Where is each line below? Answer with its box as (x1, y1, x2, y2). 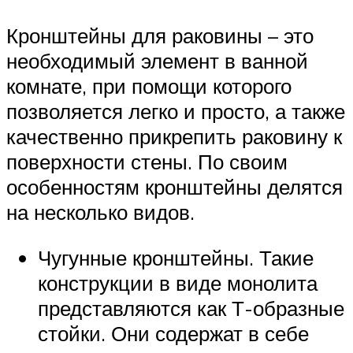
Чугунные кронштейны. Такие (38, 244, 314, 270)
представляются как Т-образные (38, 295, 344, 321)
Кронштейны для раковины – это (6, 22, 314, 48)
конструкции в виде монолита (38, 269, 318, 295)
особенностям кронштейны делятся (6, 173, 343, 199)
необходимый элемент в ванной (6, 47, 308, 73)
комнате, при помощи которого (6, 72, 292, 98)
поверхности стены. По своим (6, 148, 288, 174)
